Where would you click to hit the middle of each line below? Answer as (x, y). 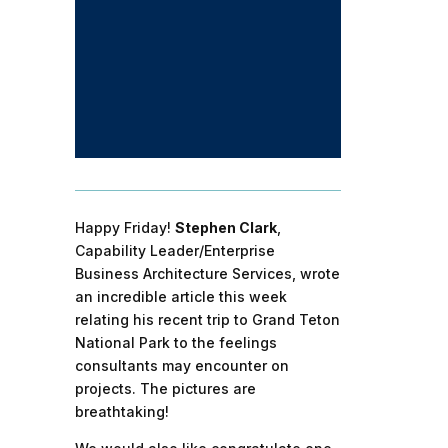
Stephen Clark (225, 228)
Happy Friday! (124, 228)
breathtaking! (121, 412)
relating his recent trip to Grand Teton (207, 320)
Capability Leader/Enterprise (174, 251)
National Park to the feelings (175, 343)
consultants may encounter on (181, 366)
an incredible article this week (180, 297)
